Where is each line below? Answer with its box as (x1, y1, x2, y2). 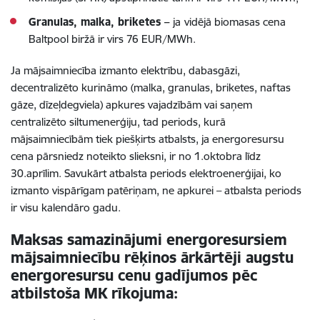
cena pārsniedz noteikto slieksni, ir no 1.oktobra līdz (11, 149, 261, 164)
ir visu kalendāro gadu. (11, 201, 121, 215)
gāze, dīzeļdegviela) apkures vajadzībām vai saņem (11, 98, 252, 112)
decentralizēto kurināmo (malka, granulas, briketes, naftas (11, 81, 291, 95)
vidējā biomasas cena (184, 15, 286, 29)
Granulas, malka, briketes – (29, 15, 173, 29)
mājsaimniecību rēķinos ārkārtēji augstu (11, 248, 294, 268)
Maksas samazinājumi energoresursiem (11, 230, 287, 250)
